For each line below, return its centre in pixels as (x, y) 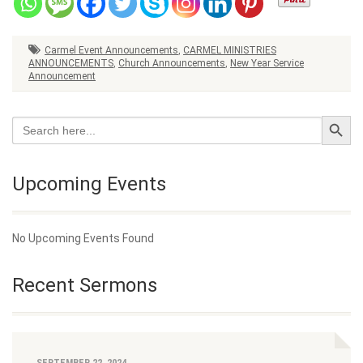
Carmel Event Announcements (111, 51)
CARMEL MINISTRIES (230, 51)
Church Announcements (172, 64)
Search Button (339, 115)
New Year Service (267, 64)
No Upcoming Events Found (83, 239)
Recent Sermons (85, 286)
